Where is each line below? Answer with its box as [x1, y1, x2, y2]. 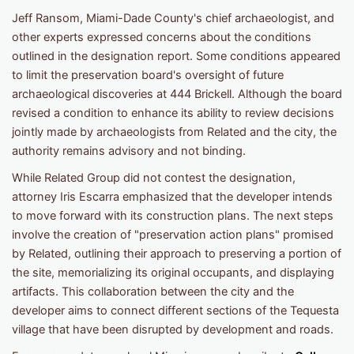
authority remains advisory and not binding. [12, 144, 246, 159]
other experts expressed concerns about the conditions [12, 30, 311, 45]
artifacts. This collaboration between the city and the [12, 284, 294, 299]
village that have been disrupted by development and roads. [12, 322, 333, 337]
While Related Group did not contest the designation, [12, 171, 296, 186]
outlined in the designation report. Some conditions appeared [12, 49, 341, 64]
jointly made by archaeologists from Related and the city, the [12, 125, 337, 140]
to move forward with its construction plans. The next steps [12, 209, 333, 224]
